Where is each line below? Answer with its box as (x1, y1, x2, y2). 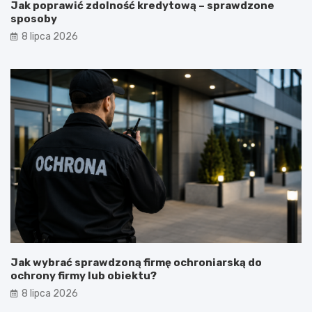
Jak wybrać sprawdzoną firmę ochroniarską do (10, 256, 262, 270)
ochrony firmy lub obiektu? (10, 270, 157, 283)
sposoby (10, 12, 57, 25)
